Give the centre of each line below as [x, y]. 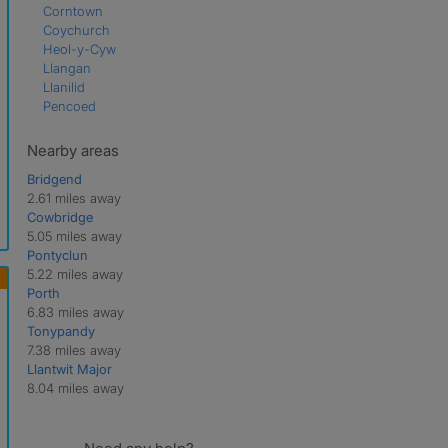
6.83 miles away [75, 311]
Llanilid [63, 86]
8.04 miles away [75, 387]
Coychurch [76, 29]
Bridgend [54, 178]
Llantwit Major [69, 368]
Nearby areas [72, 150]
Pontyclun [57, 254]
